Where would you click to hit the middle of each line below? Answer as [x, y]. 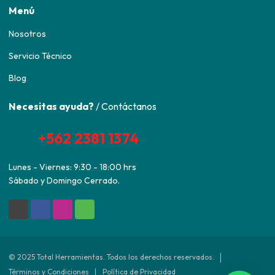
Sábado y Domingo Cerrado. [64, 181]
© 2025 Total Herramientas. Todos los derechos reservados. [111, 257]
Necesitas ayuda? [51, 107]
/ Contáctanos [125, 107]
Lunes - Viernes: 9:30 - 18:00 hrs [72, 167]
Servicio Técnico [40, 56]
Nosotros [27, 34]
